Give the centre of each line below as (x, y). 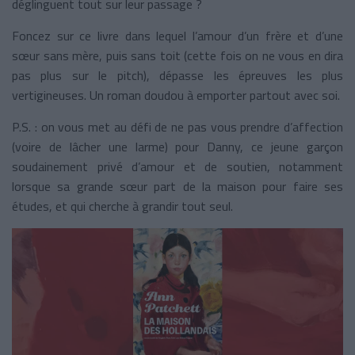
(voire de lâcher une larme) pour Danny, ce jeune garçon (177, 146)
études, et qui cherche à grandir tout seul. (122, 206)
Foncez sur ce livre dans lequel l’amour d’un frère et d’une (177, 35)
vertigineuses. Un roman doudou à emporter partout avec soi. (176, 95)
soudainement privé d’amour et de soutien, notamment (177, 166)
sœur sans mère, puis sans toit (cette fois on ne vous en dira (177, 55)
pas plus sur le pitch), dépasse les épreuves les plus (177, 75)
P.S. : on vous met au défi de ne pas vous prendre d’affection (177, 126)
